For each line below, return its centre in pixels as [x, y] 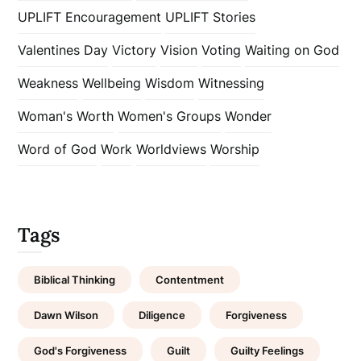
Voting [222, 50]
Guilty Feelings [268, 350]
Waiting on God [293, 50]
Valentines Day [63, 50]
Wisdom [170, 83]
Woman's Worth [66, 116]
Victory [135, 50]
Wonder [249, 116]
